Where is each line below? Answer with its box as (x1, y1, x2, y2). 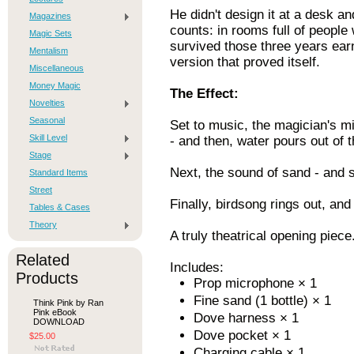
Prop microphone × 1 (194, 276, 317, 291)
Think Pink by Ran (33, 298, 104, 307)
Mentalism (29, 46, 68, 55)
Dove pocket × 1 (194, 328, 291, 343)
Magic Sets (29, 28, 72, 38)
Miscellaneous (29, 63, 84, 73)
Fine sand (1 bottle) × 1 (194, 293, 331, 308)
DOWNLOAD (33, 317, 85, 326)
